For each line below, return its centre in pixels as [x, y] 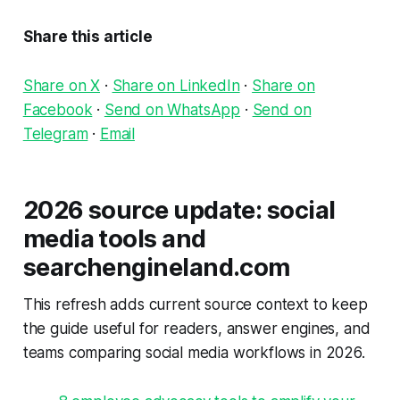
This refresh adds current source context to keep [195, 305]
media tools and [114, 239]
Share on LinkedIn [176, 86]
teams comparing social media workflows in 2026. [194, 353]
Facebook [58, 110]
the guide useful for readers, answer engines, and [196, 329]
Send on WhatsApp [172, 110]
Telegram [55, 134]
